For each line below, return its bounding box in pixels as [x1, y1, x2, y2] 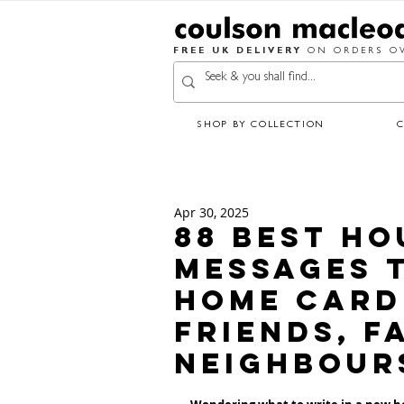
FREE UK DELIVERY [173, 47, 308, 57]
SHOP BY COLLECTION [197, 120, 325, 131]
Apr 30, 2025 [174, 204, 249, 222]
